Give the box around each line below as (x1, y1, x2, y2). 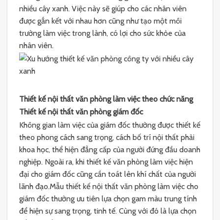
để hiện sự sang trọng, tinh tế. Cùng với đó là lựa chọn (19, 206, 196, 216)
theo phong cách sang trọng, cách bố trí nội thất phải (19, 133, 194, 142)
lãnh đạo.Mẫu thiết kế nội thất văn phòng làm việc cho (19, 182, 198, 191)
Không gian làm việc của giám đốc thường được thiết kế (19, 120, 200, 130)
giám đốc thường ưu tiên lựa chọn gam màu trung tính (19, 194, 197, 203)
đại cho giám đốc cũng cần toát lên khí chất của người (19, 169, 196, 179)
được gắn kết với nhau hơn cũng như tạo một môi (19, 16, 182, 26)
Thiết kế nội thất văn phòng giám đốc (19, 107, 143, 117)
